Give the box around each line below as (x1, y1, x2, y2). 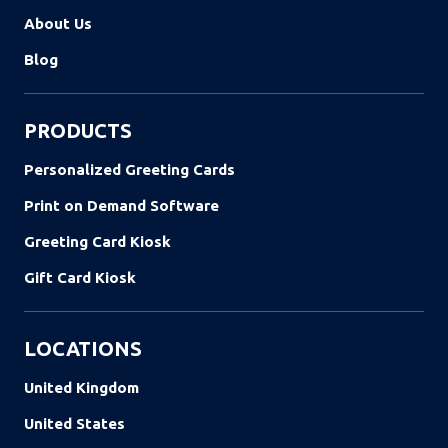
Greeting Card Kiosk (24, 233, 171, 251)
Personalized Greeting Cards (24, 161, 235, 179)
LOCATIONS (24, 337, 142, 361)
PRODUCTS (24, 119, 132, 143)
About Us (24, 15, 92, 33)
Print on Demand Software (24, 197, 219, 215)
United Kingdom (24, 379, 139, 397)
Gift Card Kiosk (24, 269, 136, 287)
